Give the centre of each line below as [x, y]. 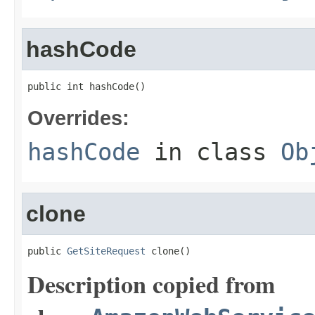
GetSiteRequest [106, 251]
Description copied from [151, 284]
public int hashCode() [86, 86]
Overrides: [78, 118]
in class [210, 152]
